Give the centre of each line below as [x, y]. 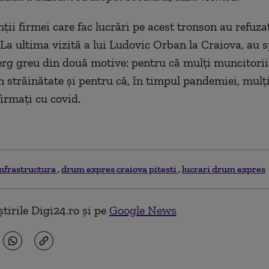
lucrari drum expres [223, 169]
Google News [143, 210]
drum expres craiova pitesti [119, 169]
